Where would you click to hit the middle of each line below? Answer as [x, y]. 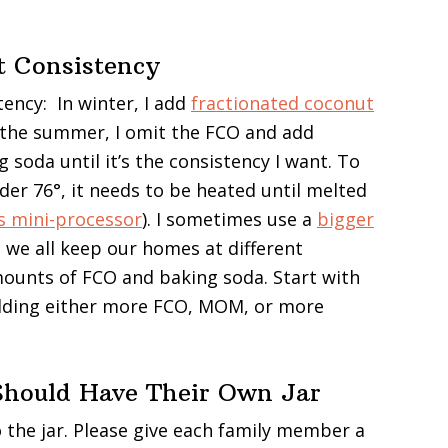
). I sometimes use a [229, 219]
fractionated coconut [282, 103]
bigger [345, 219]
